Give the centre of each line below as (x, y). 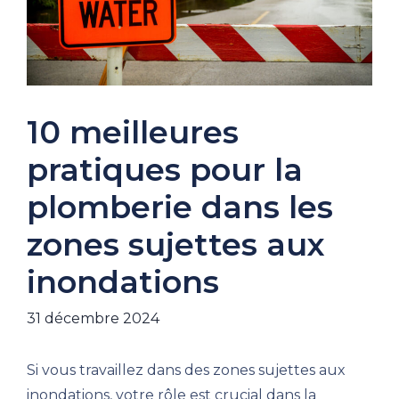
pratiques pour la (165, 169)
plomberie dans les (180, 207)
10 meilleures (133, 132)
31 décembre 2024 (93, 318)
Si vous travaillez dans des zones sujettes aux (186, 370)
